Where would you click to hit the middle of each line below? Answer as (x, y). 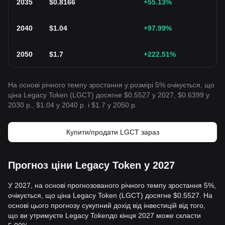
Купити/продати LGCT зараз (113, 132)
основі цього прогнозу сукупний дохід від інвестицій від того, (107, 205)
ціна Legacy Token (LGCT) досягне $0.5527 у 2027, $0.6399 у (109, 95)
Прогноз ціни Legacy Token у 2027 (91, 165)
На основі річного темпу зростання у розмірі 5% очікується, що (111, 85)
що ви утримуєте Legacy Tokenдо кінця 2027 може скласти (104, 215)
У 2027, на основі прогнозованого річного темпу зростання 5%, (112, 185)
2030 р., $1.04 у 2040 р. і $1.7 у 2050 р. (73, 105)
